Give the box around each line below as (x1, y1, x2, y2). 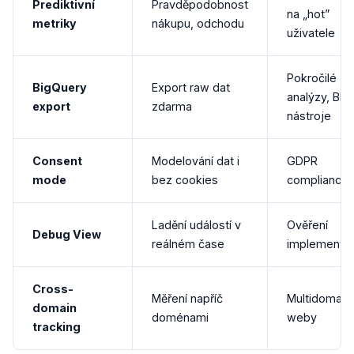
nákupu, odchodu (152, 17, 244, 30)
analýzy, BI (287, 90, 342, 104)
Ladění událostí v (152, 218, 241, 232)
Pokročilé (287, 71, 337, 85)
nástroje (287, 109, 331, 122)
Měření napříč (152, 292, 223, 305)
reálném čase (152, 237, 224, 250)
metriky (32, 17, 77, 30)
